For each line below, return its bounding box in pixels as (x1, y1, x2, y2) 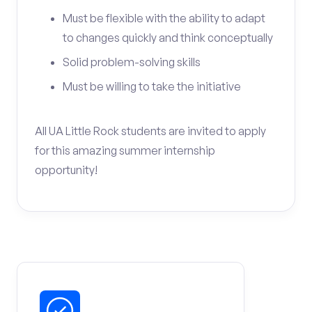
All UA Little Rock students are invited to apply (35, 124, 266, 138)
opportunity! (35, 163, 97, 177)
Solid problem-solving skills (63, 55, 201, 69)
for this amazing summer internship (35, 143, 215, 157)
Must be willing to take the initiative (63, 79, 241, 93)
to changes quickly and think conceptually (63, 31, 273, 45)
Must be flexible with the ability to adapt (63, 11, 265, 25)
